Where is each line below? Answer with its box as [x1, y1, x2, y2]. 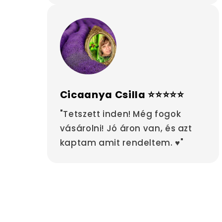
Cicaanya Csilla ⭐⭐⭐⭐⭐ [59, 87, 184, 102]
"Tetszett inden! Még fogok [59, 108, 181, 120]
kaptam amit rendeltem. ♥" [59, 137, 184, 149]
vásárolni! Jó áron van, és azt [59, 122, 192, 135]
